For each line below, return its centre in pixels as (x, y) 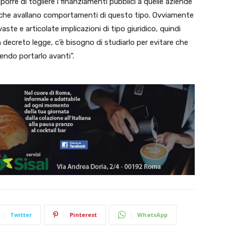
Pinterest (83, 214)
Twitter (21, 214)
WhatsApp (152, 214)
